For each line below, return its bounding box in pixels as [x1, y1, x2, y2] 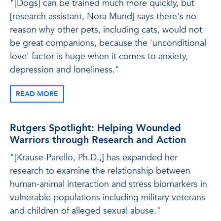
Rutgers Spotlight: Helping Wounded [10, 121, 181, 135]
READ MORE [16, 89, 58, 99]
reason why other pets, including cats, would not [10, 24, 202, 36]
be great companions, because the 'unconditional [10, 37, 206, 49]
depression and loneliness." [10, 64, 119, 76]
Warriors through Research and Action [10, 133, 186, 147]
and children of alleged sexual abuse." [10, 205, 161, 217]
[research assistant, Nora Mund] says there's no [10, 10, 196, 23]
